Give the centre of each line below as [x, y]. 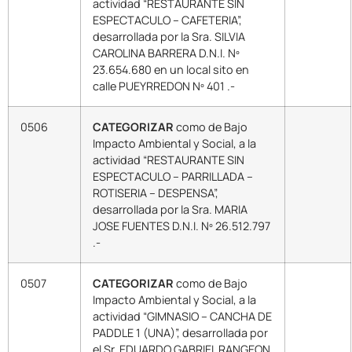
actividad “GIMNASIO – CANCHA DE [182, 316]
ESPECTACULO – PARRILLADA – [173, 176]
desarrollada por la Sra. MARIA [170, 209]
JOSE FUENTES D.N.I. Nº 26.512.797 [181, 225]
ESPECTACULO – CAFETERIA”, [167, 20]
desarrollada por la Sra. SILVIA [169, 36]
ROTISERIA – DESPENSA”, [156, 192]
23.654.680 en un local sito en [171, 69]
